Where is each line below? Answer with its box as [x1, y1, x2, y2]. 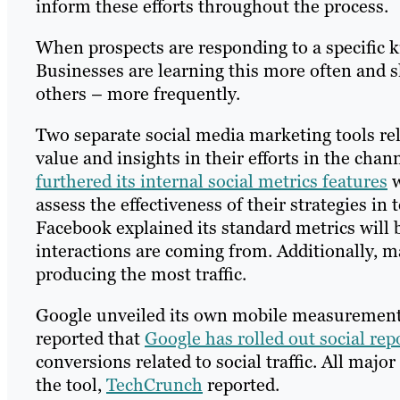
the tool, [36, 373, 106, 397]
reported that [36, 327, 145, 351]
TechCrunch [106, 373, 203, 397]
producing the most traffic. [36, 262, 246, 287]
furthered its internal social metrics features [36, 170, 387, 194]
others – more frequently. [36, 82, 240, 106]
